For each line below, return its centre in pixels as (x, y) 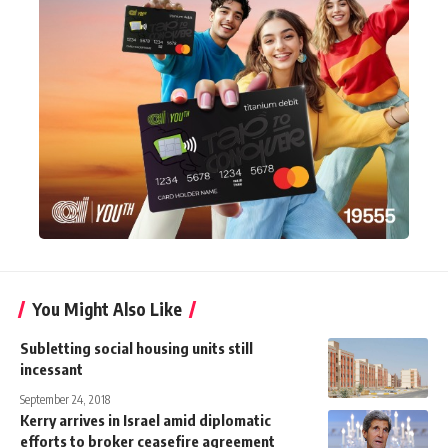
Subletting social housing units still (136, 347)
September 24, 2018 (65, 399)
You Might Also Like (107, 308)
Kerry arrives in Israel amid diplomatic (145, 419)
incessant (51, 368)
